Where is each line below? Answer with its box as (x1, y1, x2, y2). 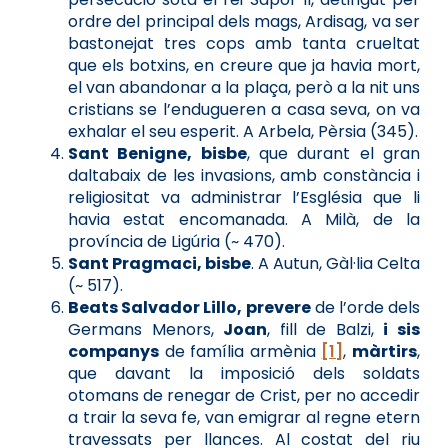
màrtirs (352, 339, 418, 363)
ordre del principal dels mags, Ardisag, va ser (68, 9, 420, 33)
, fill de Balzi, (267, 317, 384, 341)
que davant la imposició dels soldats (68, 361, 420, 385)
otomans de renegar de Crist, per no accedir (68, 383, 420, 407)
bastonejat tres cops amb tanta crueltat (68, 31, 420, 55)
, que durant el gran (246, 141, 421, 165)
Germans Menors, (68, 317, 224, 341)
